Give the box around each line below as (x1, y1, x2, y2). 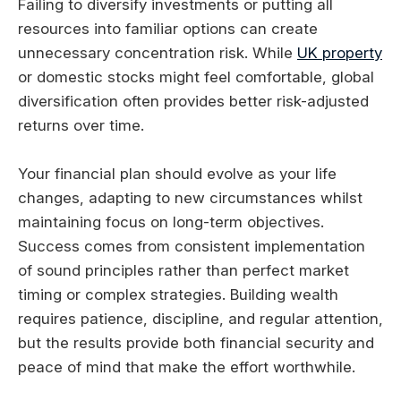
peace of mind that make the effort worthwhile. (18, 358, 355, 377)
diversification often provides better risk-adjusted (18, 92, 369, 111)
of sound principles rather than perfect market (18, 261, 349, 280)
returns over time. (18, 116, 144, 135)
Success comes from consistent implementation (18, 237, 365, 256)
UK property (297, 44, 382, 63)
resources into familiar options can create (18, 20, 318, 38)
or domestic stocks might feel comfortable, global (18, 68, 374, 87)
